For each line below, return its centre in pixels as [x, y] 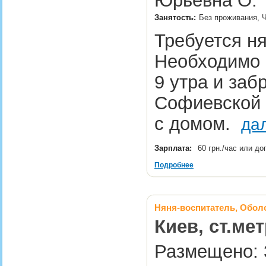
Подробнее [174, 165]
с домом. [198, 123]
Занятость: [175, 18]
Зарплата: [173, 148]
